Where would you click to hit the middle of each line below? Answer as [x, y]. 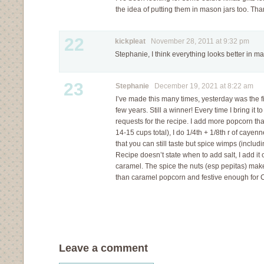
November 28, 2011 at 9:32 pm [197, 41]
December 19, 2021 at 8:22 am [201, 86]
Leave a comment [103, 248]
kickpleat [130, 41]
